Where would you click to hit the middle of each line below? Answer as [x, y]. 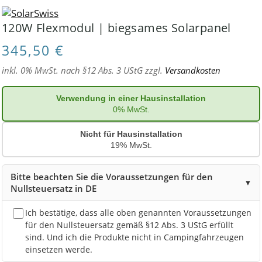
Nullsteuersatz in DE [54, 188]
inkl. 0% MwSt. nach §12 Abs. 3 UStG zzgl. [83, 70]
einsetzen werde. [59, 249]
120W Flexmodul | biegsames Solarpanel [116, 27]
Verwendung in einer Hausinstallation [131, 98]
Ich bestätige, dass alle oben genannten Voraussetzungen [138, 212]
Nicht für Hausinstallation [131, 134]
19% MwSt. [131, 145]
